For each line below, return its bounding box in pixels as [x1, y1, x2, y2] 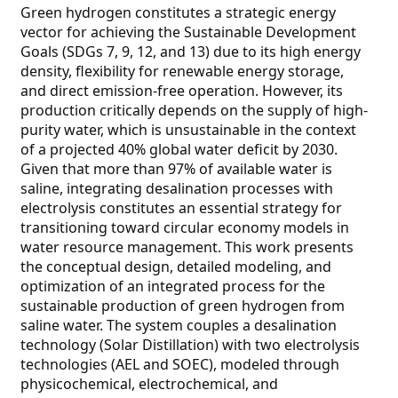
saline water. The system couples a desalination [20, 315, 338, 335]
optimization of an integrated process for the [20, 276, 326, 296]
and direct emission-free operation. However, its [20, 81, 344, 100]
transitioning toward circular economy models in [20, 218, 350, 237]
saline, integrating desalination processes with [20, 179, 334, 198]
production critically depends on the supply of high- [20, 100, 369, 120]
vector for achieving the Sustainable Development [20, 22, 357, 42]
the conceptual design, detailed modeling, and [20, 257, 332, 276]
